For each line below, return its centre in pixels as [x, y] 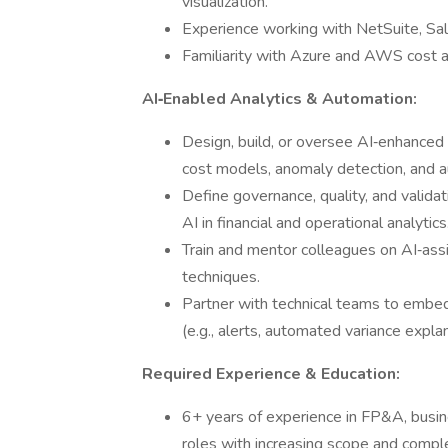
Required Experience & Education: [271, 374]
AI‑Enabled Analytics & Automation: [279, 99]
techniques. [221, 277]
